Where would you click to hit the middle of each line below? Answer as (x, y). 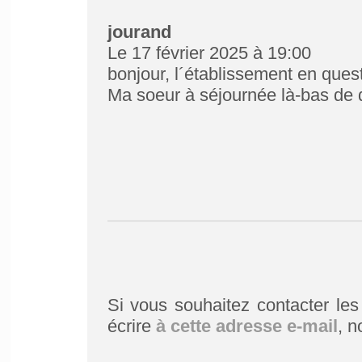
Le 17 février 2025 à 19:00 (209, 53)
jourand (139, 32)
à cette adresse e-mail (246, 326)
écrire (131, 326)
